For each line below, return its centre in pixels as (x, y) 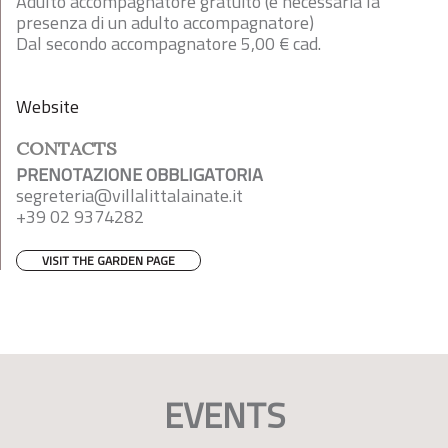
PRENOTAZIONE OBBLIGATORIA (139, 174)
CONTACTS (66, 148)
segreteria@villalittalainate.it (129, 195)
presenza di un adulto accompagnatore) (165, 22)
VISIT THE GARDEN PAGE (108, 260)
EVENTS (224, 415)
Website (47, 106)
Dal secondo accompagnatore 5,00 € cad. (168, 43)
